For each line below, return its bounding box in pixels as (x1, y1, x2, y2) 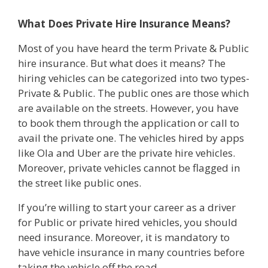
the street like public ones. (18, 175, 141, 190)
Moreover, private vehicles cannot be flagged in (18, 160, 240, 175)
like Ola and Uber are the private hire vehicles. (18, 145, 235, 160)
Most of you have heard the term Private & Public (18, 41, 249, 55)
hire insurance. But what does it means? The (18, 56, 226, 70)
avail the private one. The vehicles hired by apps (18, 130, 244, 145)
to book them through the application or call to (18, 115, 239, 130)
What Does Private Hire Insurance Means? (18, 16, 230, 31)
